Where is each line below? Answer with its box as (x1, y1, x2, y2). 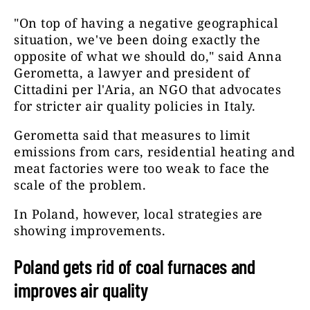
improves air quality (14, 277, 148, 302)
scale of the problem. (14, 176, 147, 193)
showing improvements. (14, 221, 166, 239)
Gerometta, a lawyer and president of (14, 64, 250, 81)
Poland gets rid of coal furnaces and (14, 254, 255, 278)
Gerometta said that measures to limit (14, 126, 250, 143)
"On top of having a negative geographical (14, 14, 279, 31)
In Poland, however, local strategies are (14, 205, 263, 222)
